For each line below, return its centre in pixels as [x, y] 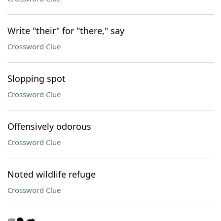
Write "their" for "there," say [66, 31]
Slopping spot [37, 78]
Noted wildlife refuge [52, 174]
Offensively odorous [49, 126]
